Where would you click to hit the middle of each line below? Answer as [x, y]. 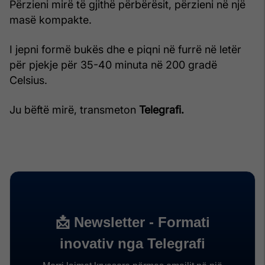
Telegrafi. [161, 109]
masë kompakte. [51, 20]
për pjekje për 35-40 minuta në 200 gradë [113, 64]
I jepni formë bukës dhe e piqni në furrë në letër [125, 49]
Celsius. [28, 80]
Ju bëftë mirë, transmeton [74, 109]
